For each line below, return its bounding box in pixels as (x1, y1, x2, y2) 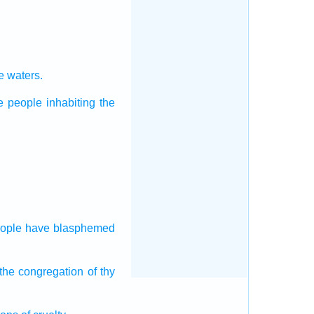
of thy (87, 266, 115, 278)
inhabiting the (46, 97, 115, 109)
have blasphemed (25, 222, 115, 234)
